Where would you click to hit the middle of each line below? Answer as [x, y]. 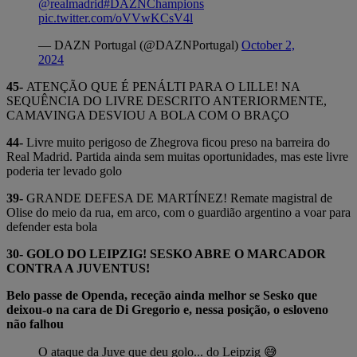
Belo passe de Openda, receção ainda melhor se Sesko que [162, 295]
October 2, [268, 45]
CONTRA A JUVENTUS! [78, 268]
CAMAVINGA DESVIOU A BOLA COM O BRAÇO [148, 115]
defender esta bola [52, 227]
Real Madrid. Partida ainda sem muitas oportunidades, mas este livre [177, 157]
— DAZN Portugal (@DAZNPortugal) [140, 45]
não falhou [35, 324]
